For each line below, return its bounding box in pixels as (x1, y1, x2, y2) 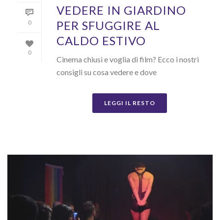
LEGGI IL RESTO (104, 99, 155, 107)
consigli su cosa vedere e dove (56, 67, 157, 77)
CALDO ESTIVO (56, 33, 146, 48)
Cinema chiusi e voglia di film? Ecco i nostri (56, 55, 199, 64)
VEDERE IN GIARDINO (56, 3, 186, 18)
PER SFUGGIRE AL (56, 18, 160, 33)
